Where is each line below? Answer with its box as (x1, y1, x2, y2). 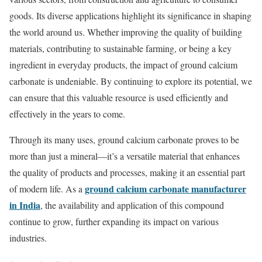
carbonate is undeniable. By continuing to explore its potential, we (9, 75, 252, 88)
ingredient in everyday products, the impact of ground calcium (9, 58, 237, 71)
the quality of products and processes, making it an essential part (9, 166, 245, 179)
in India (9, 198, 40, 212)
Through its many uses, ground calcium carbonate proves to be (9, 133, 239, 146)
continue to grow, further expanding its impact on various (9, 215, 219, 228)
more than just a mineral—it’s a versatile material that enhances (9, 150, 240, 163)
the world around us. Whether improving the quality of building (9, 26, 242, 39)
